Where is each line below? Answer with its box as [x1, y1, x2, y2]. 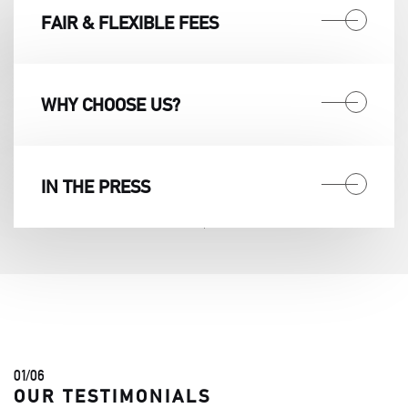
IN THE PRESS [41, 176, 150, 199]
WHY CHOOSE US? [41, 94, 180, 117]
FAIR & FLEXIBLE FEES [41, 12, 219, 35]
